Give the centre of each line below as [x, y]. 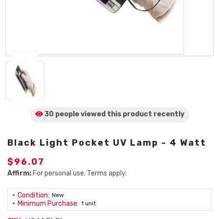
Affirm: [19, 173]
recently [169, 114]
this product [129, 114]
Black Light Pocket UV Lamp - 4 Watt [107, 143]
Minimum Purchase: [48, 204]
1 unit [88, 203]
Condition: [33, 195]
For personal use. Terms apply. [79, 173]
